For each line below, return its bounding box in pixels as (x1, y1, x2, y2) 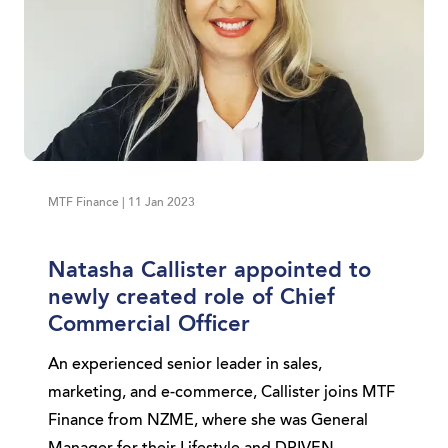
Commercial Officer (48, 313, 250, 336)
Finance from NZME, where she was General (48, 412, 368, 429)
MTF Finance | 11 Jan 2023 (48, 196, 195, 209)
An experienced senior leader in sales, (48, 356, 322, 373)
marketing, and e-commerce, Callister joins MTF (48, 384, 395, 401)
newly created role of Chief (48, 286, 335, 309)
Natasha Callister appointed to (48, 259, 371, 282)
